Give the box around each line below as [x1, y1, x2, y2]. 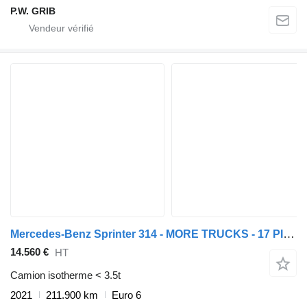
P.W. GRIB [10, 5, 56, 16]
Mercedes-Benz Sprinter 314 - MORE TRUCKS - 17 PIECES [283, 227, 295, 241]
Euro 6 [112, 288, 141, 301]
